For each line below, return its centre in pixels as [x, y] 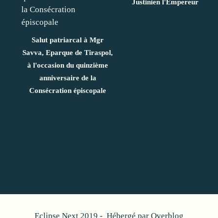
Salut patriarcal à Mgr [68, 40]
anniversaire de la [68, 78]
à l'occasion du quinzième [68, 65]
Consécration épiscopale [68, 90]
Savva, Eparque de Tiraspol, [68, 52]
